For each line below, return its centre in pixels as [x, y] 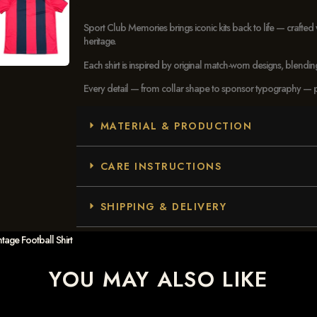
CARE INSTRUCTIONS [161, 166]
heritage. [99, 41]
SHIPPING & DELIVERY [163, 206]
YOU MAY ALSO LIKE [158, 279]
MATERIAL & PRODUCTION [176, 126]
